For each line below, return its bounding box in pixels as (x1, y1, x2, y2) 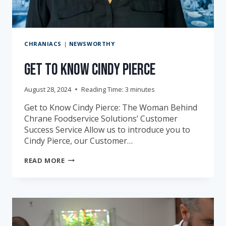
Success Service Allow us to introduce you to (24, 124, 190, 135)
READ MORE (24, 155, 65, 165)
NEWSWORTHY (69, 39, 115, 47)
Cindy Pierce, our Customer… (24, 135, 133, 146)
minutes (130, 84, 155, 94)
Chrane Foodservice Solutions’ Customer (24, 112, 178, 124)
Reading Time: (81, 84, 124, 94)
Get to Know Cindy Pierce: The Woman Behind (24, 101, 197, 113)
